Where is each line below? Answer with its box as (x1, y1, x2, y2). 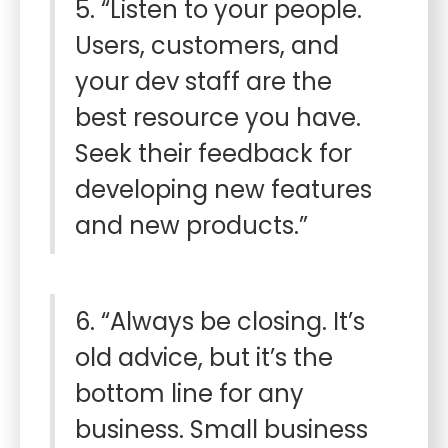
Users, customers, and (75, 29, 339, 62)
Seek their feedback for (75, 137, 352, 170)
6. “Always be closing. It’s (75, 305, 365, 338)
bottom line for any (75, 377, 304, 410)
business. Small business (75, 413, 368, 446)
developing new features (75, 173, 372, 206)
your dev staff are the (75, 65, 332, 98)
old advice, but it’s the (75, 341, 333, 374)
